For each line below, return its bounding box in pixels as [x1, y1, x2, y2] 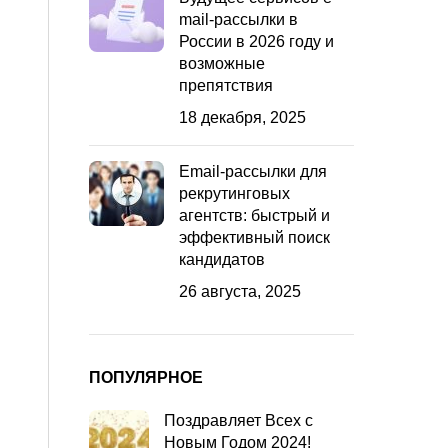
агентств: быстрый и [179, 206, 330, 224]
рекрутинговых [179, 184, 290, 202]
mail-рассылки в [179, 10, 298, 28]
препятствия [179, 76, 273, 94]
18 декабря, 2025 [179, 108, 306, 126]
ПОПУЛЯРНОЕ [89, 368, 203, 386]
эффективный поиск [179, 228, 330, 246]
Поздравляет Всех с [164, 411, 313, 429]
